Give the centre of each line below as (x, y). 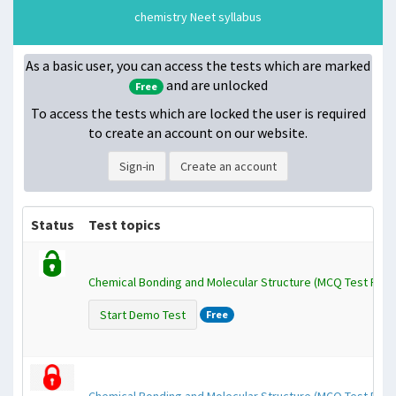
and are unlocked (215, 85)
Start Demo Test (143, 315)
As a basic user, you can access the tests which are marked (198, 65)
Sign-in (137, 166)
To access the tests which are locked (141, 113)
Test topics (125, 225)
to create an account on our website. (198, 133)
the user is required (308, 113)
